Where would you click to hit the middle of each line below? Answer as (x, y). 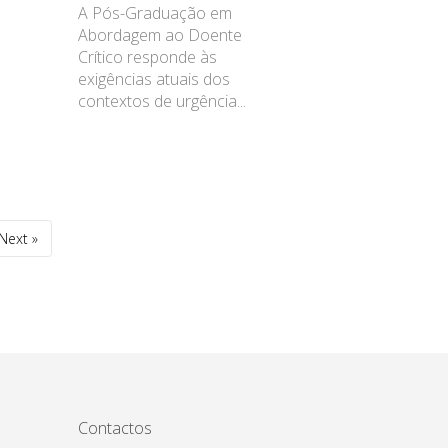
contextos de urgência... (162, 100)
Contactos (115, 428)
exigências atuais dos (154, 78)
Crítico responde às (148, 56)
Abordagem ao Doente (160, 34)
